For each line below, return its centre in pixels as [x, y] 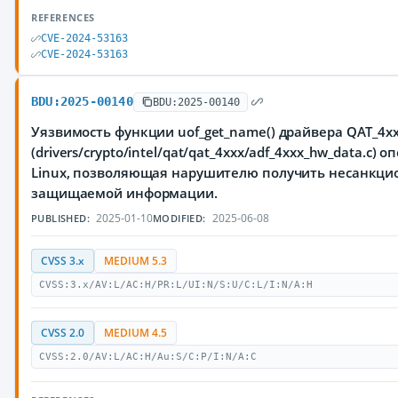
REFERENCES [63, 17]
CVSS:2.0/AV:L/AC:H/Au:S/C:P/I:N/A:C [148, 357]
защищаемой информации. [124, 193]
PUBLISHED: [60, 218]
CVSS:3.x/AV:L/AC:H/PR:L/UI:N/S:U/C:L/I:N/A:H [176, 285]
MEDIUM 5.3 [135, 261]
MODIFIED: [179, 218]
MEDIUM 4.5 [135, 333]
